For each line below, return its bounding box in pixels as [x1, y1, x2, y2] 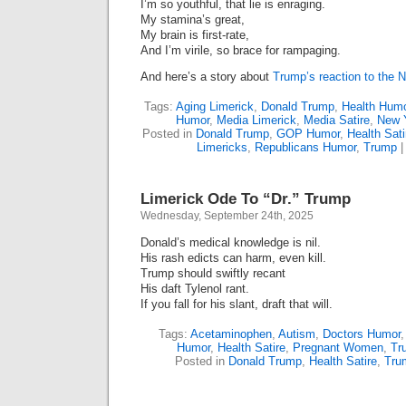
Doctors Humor [322, 327, 401, 341]
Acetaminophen [189, 327, 272, 341]
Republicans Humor [254, 140, 356, 154]
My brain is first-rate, [140, 28, 249, 42]
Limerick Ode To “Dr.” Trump [140, 190, 351, 208]
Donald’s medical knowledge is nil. [140, 236, 321, 249]
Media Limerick [217, 113, 296, 127]
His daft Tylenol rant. [140, 282, 249, 295]
